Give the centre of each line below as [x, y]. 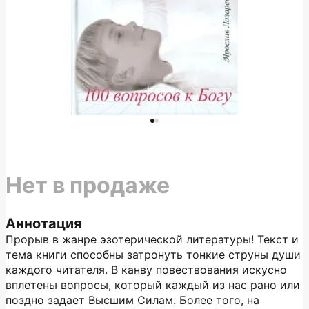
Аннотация [44, 223]
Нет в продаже [88, 185]
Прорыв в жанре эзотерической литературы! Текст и [152, 239]
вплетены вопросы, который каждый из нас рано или [153, 285]
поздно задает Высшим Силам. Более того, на [132, 300]
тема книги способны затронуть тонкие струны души [153, 255]
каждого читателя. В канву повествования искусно [146, 270]
